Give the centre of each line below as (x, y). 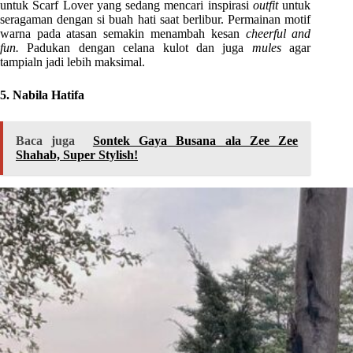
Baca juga (46, 140)
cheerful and (278, 33)
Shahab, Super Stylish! (77, 154)
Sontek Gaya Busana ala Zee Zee (195, 140)
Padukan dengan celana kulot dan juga (139, 47)
